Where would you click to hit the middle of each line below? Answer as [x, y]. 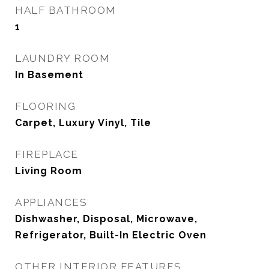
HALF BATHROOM [66, 10]
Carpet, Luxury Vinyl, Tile [83, 123]
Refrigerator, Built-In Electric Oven [111, 235]
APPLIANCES [51, 202]
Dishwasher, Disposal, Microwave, [106, 219]
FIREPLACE [47, 154]
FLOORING [45, 106]
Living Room [49, 171]
